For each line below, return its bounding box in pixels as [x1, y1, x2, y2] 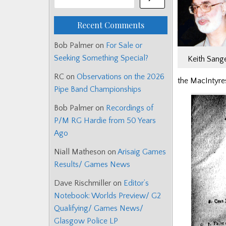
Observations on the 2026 [77, 72, 164, 82]
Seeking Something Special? [54, 53, 148, 63]
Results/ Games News [54, 160, 130, 169]
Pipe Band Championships [54, 85, 141, 94]
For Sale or [106, 41, 142, 50]
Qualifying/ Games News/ [54, 204, 143, 213]
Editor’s [124, 179, 149, 188]
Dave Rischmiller [54, 179, 111, 188]
